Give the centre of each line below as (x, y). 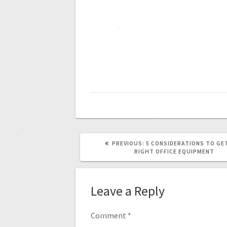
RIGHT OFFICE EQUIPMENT (174, 152)
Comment (109, 215)
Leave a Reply (128, 191)
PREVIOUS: (128, 143)
